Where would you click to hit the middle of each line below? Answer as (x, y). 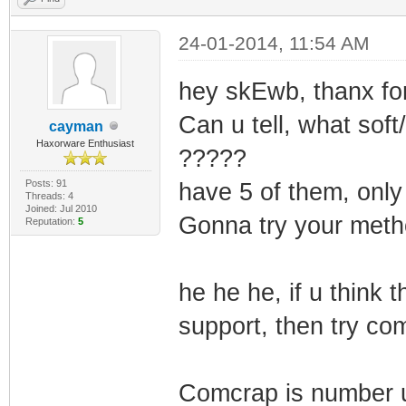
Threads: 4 (49, 195)
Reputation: (51, 221)
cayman (77, 126)
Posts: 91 (46, 183)
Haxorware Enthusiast (86, 143)
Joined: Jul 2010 (61, 208)
